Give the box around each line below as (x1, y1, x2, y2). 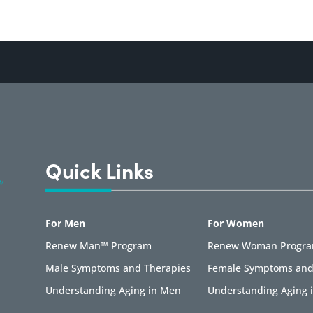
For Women (207, 216, 264, 230)
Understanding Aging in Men (45, 283, 181, 297)
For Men (45, 216, 85, 230)
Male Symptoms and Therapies (45, 261, 191, 275)
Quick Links (45, 155, 154, 185)
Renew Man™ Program (45, 238, 152, 252)
